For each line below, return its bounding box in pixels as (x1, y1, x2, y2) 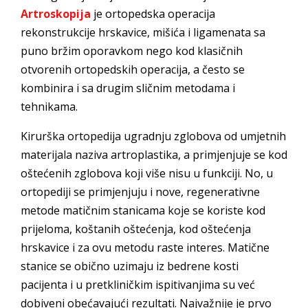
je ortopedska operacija (91, 5, 215, 21)
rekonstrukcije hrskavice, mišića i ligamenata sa (21, 24, 265, 40)
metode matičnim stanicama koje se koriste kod (21, 202, 265, 218)
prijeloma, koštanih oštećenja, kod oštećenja (21, 221, 251, 236)
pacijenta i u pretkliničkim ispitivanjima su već (21, 276, 255, 292)
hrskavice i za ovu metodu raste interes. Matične (21, 239, 269, 255)
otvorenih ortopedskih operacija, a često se (21, 61, 245, 77)
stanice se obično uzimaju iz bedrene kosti (21, 258, 239, 274)
